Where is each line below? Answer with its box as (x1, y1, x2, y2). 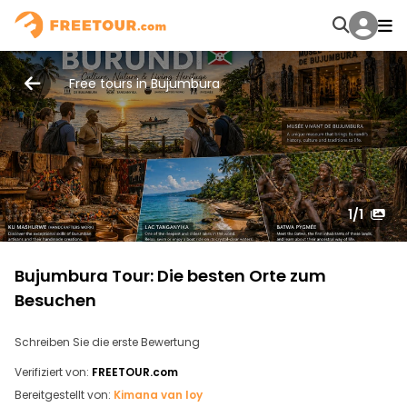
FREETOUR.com (92, 364, 178, 380)
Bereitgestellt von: (15, 387, 111, 402)
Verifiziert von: (15, 364, 89, 380)
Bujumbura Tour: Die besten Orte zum (15, 264, 326, 287)
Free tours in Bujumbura (69, 74, 220, 93)
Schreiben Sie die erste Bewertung (15, 334, 200, 350)
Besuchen (15, 289, 96, 312)
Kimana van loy (114, 387, 203, 402)
